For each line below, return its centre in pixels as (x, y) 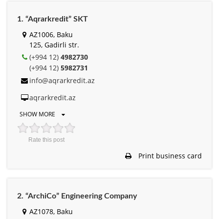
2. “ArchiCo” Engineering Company (77, 196)
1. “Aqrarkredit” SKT (53, 19)
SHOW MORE (38, 114)
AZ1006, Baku (51, 34)
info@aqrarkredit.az (62, 80)
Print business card (169, 155)
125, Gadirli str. (54, 44)
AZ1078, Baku (51, 211)
